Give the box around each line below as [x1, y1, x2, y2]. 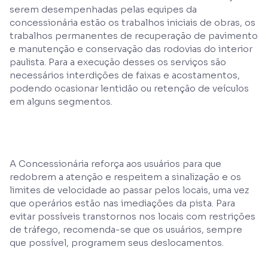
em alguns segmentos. [10, 95, 112, 107]
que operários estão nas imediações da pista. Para [10, 197, 235, 209]
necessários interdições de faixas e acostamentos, [10, 69, 240, 81]
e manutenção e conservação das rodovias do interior [10, 42, 252, 54]
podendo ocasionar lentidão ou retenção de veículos [10, 82, 249, 94]
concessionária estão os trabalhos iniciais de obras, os [10, 16, 255, 28]
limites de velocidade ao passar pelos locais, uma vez [10, 184, 249, 196]
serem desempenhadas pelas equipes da [10, 3, 197, 15]
